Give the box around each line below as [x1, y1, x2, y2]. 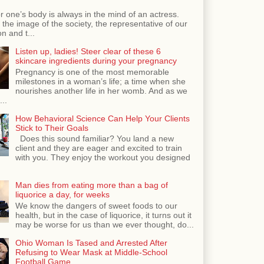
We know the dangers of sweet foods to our [15, 201, 177, 211]
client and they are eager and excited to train [15, 143, 182, 153]
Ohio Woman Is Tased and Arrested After [15, 238, 167, 248]
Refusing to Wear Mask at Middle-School [15, 247, 167, 258]
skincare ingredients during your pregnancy [15, 55, 177, 65]
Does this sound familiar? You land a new [15, 134, 174, 144]
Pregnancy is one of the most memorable [15, 67, 169, 77]
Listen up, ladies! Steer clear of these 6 [15, 46, 161, 56]
